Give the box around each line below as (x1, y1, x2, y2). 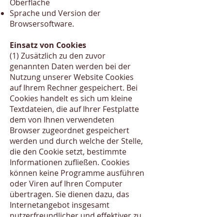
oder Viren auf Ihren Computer (10, 178, 123, 189)
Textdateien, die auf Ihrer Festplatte (10, 104, 139, 114)
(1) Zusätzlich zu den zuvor (10, 50, 106, 61)
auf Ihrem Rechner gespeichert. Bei (10, 82, 138, 93)
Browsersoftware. (10, 18, 74, 29)
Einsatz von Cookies (10, 40, 86, 50)
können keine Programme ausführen (10, 168, 144, 178)
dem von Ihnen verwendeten (10, 114, 114, 125)
